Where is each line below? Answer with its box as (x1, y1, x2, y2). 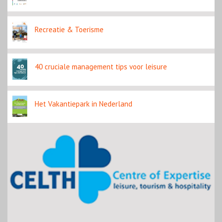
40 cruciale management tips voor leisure (35, 62, 167, 72)
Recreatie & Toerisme (35, 25, 104, 35)
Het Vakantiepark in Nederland (35, 99, 132, 109)
